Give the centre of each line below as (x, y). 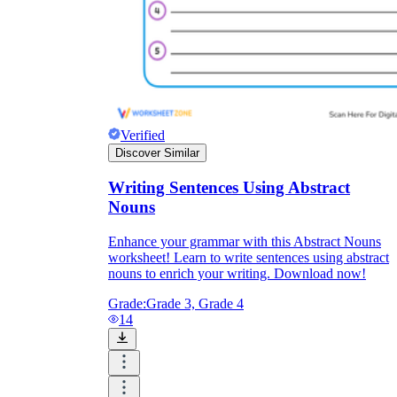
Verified (143, 135)
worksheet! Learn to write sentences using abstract (249, 258)
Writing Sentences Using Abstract (229, 188)
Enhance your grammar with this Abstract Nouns (245, 242)
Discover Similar (157, 152)
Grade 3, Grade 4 (195, 304)
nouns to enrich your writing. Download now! (237, 274)
